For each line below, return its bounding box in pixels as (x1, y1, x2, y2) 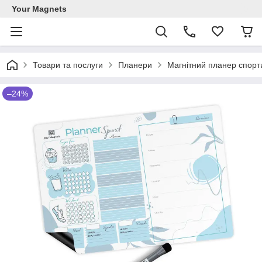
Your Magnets (12, 4, 67, 13)
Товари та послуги (33, 60, 103, 70)
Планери (118, 60, 152, 70)
